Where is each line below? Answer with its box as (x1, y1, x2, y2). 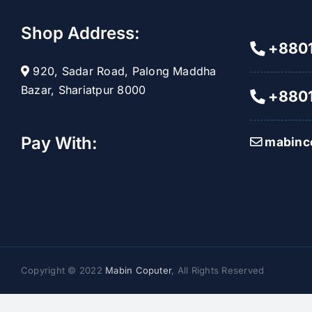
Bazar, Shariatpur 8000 (21, 83, 146, 97)
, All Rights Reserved (171, 265, 265, 276)
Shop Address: (21, 23, 140, 43)
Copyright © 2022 (21, 265, 106, 276)
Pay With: (21, 133, 97, 153)
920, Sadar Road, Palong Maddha (29, 64, 217, 78)
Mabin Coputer (105, 265, 172, 276)
